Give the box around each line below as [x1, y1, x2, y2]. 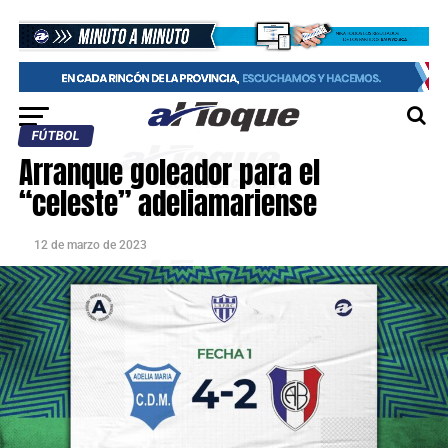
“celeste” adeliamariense [18, 182, 317, 225]
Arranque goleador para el [18, 151, 320, 194]
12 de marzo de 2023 [33, 238, 147, 252]
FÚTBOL [30, 128, 81, 143]
